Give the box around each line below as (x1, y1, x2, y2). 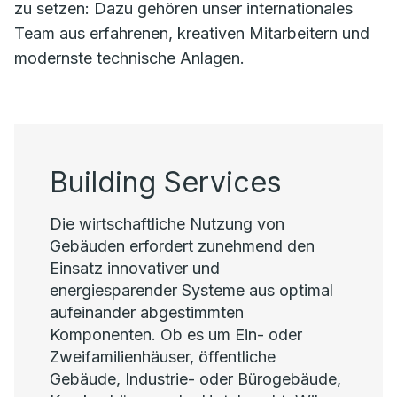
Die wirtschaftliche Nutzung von (50, 214, 284, 233)
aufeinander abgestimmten (50, 303, 244, 322)
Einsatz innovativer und (50, 259, 220, 277)
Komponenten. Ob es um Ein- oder (50, 325, 302, 344)
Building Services (50, 165, 282, 199)
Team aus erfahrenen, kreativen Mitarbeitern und (14, 24, 370, 43)
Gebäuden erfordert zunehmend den (50, 237, 315, 255)
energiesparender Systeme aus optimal (50, 281, 333, 300)
